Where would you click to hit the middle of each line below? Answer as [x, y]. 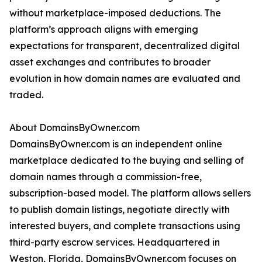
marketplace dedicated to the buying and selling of [127, 161]
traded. [26, 95]
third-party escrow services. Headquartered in [115, 242]
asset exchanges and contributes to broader [110, 62]
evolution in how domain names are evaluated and [125, 79]
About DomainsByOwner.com [75, 128]
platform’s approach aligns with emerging [104, 30]
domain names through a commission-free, [106, 177]
